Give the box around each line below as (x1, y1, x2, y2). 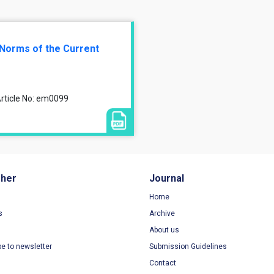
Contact (149, 259, 176, 267)
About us (149, 226, 179, 234)
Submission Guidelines (149, 242, 227, 251)
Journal (149, 172, 184, 184)
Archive (149, 209, 175, 218)
